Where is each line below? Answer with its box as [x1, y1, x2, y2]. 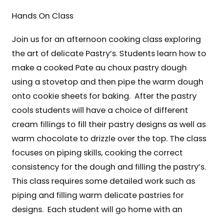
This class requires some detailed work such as [11, 175, 195, 187]
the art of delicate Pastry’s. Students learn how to [11, 48, 206, 60]
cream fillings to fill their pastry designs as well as [11, 119, 206, 131]
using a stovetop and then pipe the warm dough [11, 76, 203, 88]
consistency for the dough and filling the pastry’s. [11, 161, 206, 173]
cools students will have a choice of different [11, 105, 188, 116]
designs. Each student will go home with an [11, 204, 182, 216]
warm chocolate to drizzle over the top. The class [11, 133, 206, 145]
